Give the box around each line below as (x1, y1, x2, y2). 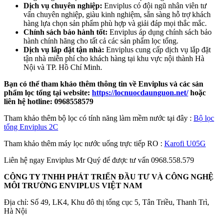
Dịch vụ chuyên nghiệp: (23, 1, 102, 10)
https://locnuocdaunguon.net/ (92, 88, 188, 97)
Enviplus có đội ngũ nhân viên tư (102, 1, 207, 10)
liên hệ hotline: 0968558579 (4, 97, 93, 106)
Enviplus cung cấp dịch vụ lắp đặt (104, 45, 211, 54)
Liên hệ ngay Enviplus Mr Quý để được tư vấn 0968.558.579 (4, 156, 194, 165)
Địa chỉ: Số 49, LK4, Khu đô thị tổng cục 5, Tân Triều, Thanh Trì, (4, 198, 209, 207)
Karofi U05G (164, 139, 206, 148)
